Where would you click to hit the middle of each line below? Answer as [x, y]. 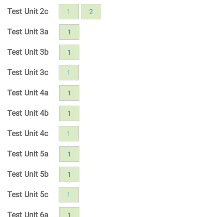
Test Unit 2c [28, 11]
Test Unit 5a [28, 154]
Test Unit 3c [28, 72]
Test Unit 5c [28, 194]
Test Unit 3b [28, 52]
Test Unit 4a [28, 93]
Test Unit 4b [28, 113]
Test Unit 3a [28, 31]
